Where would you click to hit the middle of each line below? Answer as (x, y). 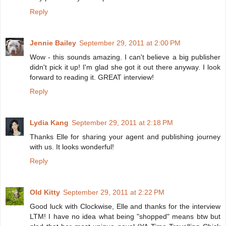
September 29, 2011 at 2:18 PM (122, 123)
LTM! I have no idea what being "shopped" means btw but (125, 217)
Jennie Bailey (53, 43)
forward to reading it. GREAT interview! (92, 77)
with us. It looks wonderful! (72, 147)
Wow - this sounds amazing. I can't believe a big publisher (125, 57)
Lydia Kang (49, 123)
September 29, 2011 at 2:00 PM (130, 43)
